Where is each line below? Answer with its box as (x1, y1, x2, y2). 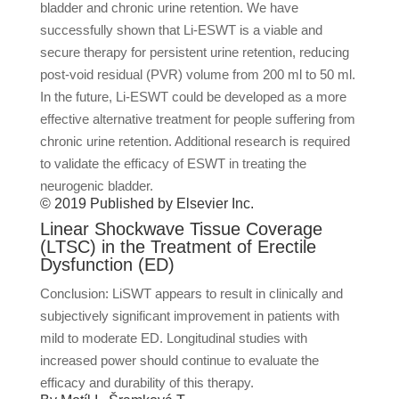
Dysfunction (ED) (39, 255, 175, 274)
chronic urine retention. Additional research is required (39, 134, 350, 149)
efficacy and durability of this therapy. (39, 375, 254, 390)
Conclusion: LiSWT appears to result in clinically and (39, 286, 343, 301)
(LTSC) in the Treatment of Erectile (39, 237, 316, 256)
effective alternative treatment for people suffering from (39, 111, 355, 126)
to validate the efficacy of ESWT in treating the (39, 156, 306, 171)
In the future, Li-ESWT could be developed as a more (39, 89, 346, 104)
